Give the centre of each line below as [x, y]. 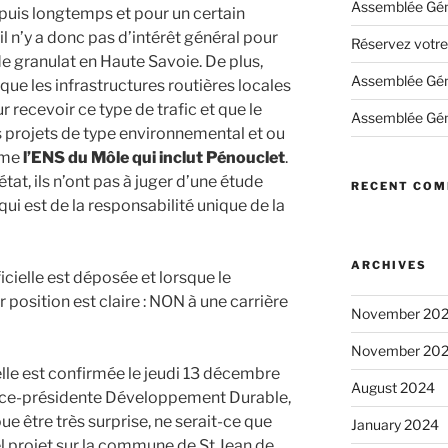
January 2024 [394, 425]
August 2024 [392, 388]
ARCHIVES [388, 265]
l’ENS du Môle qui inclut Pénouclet [154, 157]
